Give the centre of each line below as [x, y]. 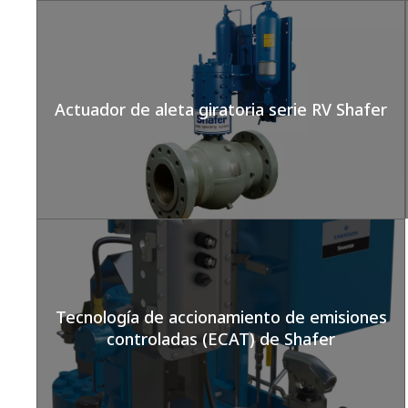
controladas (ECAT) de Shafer [221, 339]
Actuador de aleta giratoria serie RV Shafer [221, 109]
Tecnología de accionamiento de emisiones [221, 317]
